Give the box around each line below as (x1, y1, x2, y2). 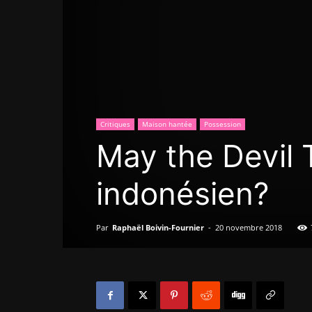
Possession (204, 119, 241, 129)
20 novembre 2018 (215, 222, 282, 233)
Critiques (100, 119, 130, 129)
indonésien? (96, 175, 269, 212)
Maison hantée (142, 119, 192, 129)
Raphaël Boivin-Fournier (112, 222, 204, 233)
